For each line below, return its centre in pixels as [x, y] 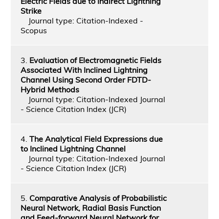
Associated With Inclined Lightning [84, 70]
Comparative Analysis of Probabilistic [98, 198]
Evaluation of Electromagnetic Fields [95, 60]
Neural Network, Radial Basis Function [90, 208]
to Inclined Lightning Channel [73, 148]
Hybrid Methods [50, 89]
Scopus [33, 30]
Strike [31, 11]
